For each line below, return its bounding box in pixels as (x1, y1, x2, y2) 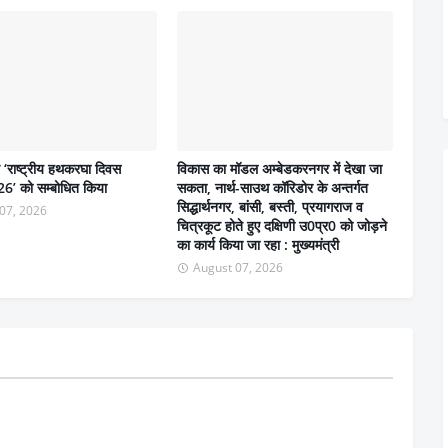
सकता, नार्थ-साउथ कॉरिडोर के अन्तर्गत (177, 178, 368, 198)
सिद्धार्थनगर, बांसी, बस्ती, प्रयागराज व (177, 197, 363, 217)
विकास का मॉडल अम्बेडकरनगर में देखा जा (177, 159, 382, 179)
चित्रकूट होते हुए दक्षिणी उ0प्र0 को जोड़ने (177, 216, 387, 236)
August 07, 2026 (193, 259, 283, 277)
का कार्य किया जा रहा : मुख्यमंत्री (177, 235, 339, 255)
